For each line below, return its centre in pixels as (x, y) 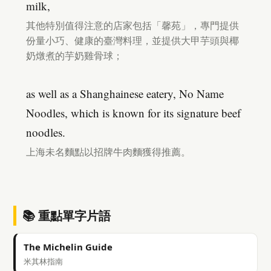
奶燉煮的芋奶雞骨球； (74, 56)
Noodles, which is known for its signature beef (133, 113)
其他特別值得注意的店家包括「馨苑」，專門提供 (132, 25)
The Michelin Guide (68, 247)
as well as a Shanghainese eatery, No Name (125, 93)
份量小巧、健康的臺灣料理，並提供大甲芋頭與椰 (132, 41)
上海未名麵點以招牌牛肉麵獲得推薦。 (108, 152)
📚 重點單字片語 (67, 216)
